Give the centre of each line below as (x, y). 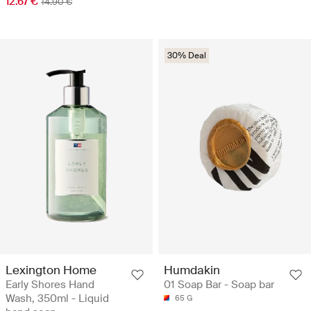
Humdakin (192, 270)
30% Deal (187, 56)
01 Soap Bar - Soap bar (219, 284)
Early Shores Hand (50, 284)
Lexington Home (51, 270)
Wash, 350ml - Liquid (57, 298)
